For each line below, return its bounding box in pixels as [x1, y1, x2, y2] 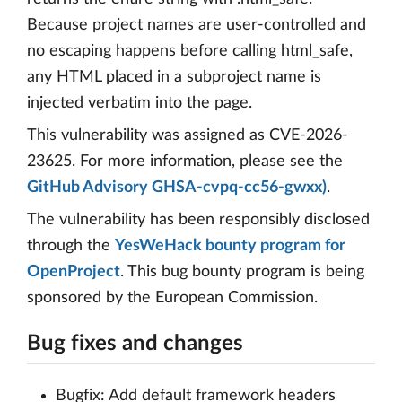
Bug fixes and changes [27, 333, 243, 354]
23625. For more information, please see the [27, 153, 343, 170]
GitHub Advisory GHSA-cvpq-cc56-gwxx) [27, 179, 327, 196]
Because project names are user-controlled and [27, 17, 366, 33]
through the [27, 238, 115, 254]
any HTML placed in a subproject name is [27, 69, 321, 85]
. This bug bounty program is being [120, 264, 364, 280]
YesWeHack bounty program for [115, 238, 345, 254]
